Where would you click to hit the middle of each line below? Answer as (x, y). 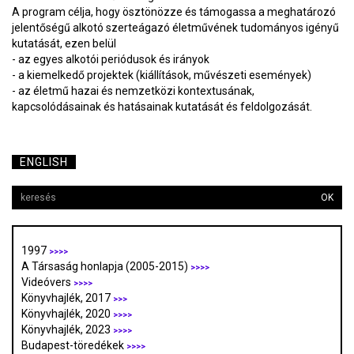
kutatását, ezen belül (64, 44)
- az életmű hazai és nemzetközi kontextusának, (133, 91)
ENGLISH (44, 162)
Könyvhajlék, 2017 (67, 298)
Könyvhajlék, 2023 (67, 330)
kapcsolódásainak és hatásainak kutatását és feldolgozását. (162, 107)
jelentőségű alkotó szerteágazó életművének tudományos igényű (175, 28)
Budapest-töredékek (74, 346)
